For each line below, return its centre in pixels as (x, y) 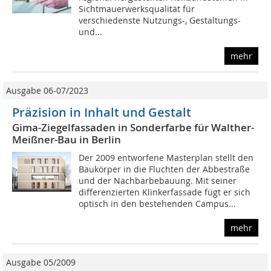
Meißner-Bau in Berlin (67, 140)
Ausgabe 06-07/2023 (47, 91)
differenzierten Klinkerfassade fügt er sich (165, 192)
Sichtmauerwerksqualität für (137, 9)
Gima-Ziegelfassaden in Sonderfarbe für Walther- (133, 128)
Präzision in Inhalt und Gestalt (102, 113)
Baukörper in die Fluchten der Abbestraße (165, 169)
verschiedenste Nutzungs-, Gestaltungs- (160, 21)
